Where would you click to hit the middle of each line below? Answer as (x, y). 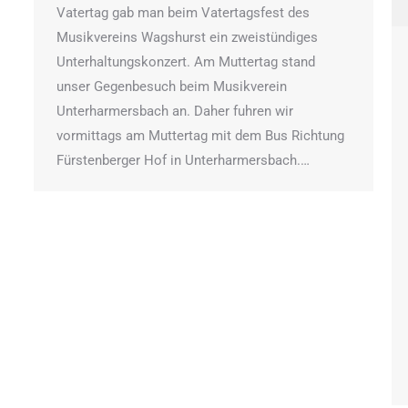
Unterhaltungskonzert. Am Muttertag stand (186, 61)
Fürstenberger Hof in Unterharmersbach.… (183, 160)
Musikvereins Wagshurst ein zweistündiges (187, 37)
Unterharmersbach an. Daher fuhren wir (175, 111)
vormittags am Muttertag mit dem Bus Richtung (200, 135)
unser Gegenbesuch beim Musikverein (172, 86)
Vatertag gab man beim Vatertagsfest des (183, 12)
